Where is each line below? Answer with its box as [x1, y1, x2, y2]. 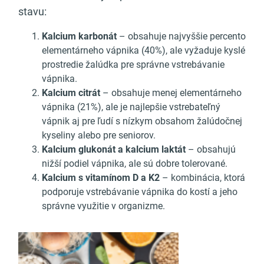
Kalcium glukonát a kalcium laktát [42, 144, 186, 156]
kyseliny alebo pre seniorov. [42, 130, 156, 141]
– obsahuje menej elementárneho [100, 87, 242, 99]
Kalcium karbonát [42, 31, 117, 42]
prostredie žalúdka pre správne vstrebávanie [42, 59, 225, 71]
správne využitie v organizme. [42, 200, 165, 212]
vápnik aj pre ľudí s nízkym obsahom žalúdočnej [42, 115, 242, 127]
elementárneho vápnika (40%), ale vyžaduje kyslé [42, 45, 245, 57]
